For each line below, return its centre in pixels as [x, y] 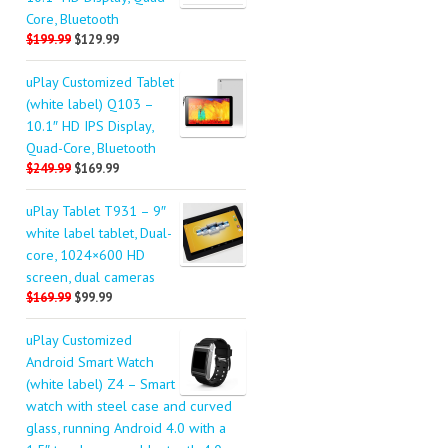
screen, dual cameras [90, 276]
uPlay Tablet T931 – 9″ [96, 210]
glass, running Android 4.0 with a [126, 427]
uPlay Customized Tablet [100, 81]
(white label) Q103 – [89, 103]
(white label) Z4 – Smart [100, 383]
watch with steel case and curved [129, 405]
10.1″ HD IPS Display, [89, 125]
